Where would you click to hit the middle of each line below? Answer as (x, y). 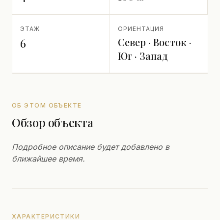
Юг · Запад (143, 56)
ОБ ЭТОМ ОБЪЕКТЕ (47, 105)
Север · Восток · (155, 42)
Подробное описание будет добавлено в (91, 147)
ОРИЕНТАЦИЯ (141, 29)
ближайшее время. (48, 159)
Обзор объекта (53, 122)
